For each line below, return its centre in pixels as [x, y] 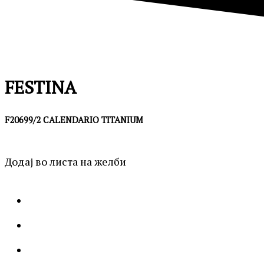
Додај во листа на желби [65, 161]
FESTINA [41, 87]
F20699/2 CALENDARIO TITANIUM [74, 119]
